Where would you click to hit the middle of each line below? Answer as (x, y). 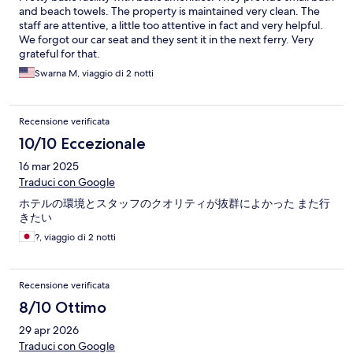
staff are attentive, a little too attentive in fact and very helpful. (171, 26)
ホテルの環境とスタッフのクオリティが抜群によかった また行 (175, 204)
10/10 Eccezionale (82, 144)
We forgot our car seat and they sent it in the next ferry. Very (166, 40)
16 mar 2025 (49, 167)
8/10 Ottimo (63, 308)
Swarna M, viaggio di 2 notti (94, 74)
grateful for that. (59, 54)
